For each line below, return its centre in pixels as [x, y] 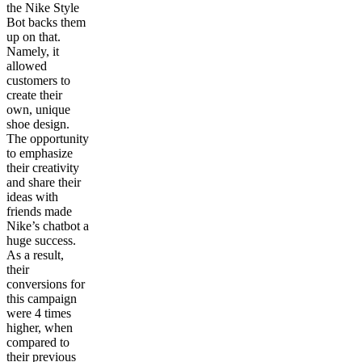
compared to [38, 343]
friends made [39, 212]
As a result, [35, 255]
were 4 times [39, 314]
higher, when [40, 328]
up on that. [34, 37]
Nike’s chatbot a [48, 226]
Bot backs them [46, 23]
